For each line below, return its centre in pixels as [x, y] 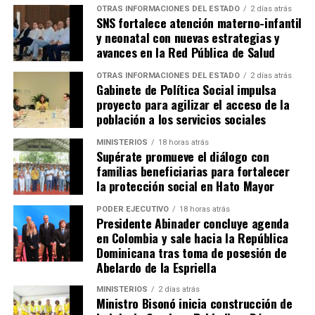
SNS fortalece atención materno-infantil [199, 23]
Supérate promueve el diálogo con [182, 156]
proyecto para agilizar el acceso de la [193, 104]
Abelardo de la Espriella [156, 268]
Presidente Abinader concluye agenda [192, 223]
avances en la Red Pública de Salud [185, 52]
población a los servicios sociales [181, 119]
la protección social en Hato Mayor [185, 186]
